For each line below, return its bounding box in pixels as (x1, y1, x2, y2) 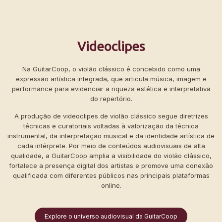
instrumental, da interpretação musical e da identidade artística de (7, 132, 215, 140)
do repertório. (90, 95, 132, 103)
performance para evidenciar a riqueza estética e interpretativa (11, 85, 211, 93)
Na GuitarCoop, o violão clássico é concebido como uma (22, 65, 200, 73)
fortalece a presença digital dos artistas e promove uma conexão (9, 162, 213, 170)
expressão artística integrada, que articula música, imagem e (15, 75, 207, 83)
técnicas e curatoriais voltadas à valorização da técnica (23, 122, 199, 130)
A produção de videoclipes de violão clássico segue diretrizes (14, 112, 208, 120)
